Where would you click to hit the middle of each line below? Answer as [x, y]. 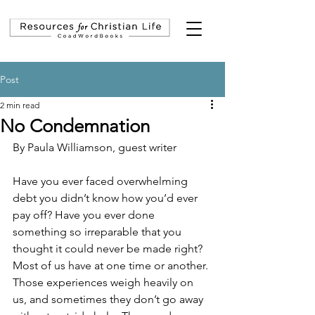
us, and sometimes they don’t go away [109, 300]
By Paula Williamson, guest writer [95, 148]
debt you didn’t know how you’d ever [107, 198]
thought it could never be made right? [109, 249]
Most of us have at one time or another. [112, 266]
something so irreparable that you [98, 232]
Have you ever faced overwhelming [102, 181]
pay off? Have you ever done [85, 215]
